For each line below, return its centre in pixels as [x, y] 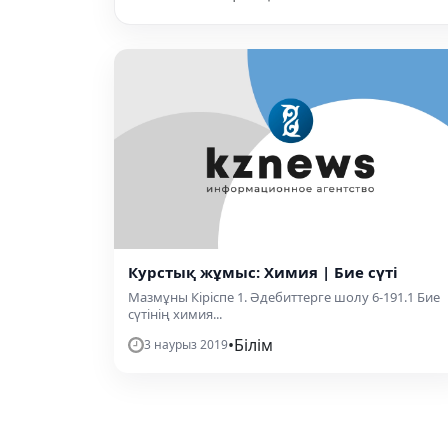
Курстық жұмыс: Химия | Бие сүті [263, 272]
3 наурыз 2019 [186, 345]
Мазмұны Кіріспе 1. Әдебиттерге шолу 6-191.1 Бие [284, 297]
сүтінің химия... [175, 314]
